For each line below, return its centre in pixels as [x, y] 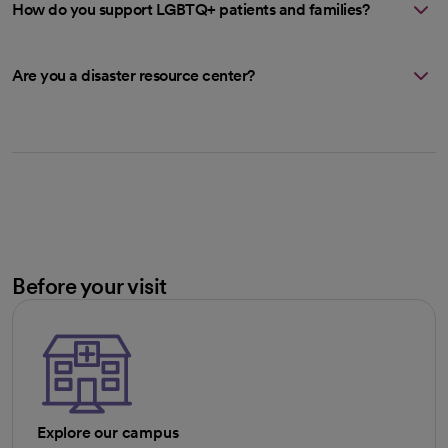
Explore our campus [108, 432]
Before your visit [89, 285]
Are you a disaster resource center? [133, 75]
